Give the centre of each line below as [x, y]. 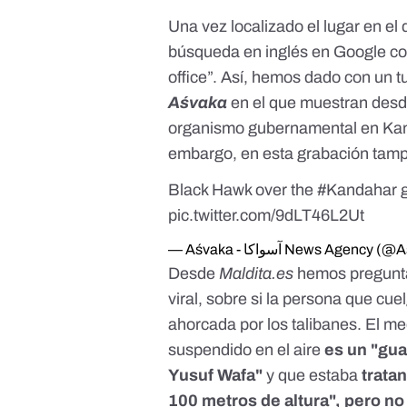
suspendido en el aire [247, 350]
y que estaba [314, 376]
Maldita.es [255, 274]
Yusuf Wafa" [218, 376]
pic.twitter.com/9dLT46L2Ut [267, 216]
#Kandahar [357, 190]
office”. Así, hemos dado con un [283, 78]
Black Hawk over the [243, 190]
